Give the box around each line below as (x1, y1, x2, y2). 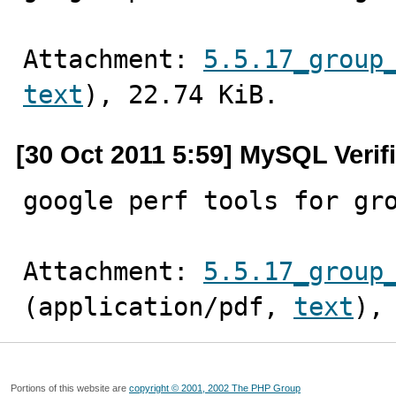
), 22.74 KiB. (83, 80, 278, 110)
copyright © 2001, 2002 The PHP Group (129, 383, 301, 393)
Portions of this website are (11, 383, 129, 393)
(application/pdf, (23, 292, 293, 322)
